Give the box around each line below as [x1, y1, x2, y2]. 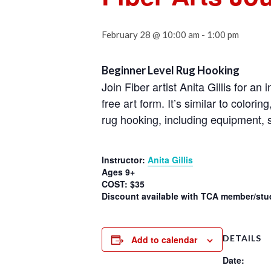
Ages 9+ [102, 165, 135, 178]
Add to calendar [131, 233, 197, 246]
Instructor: [102, 153, 148, 166]
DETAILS [223, 233, 261, 243]
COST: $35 [102, 177, 145, 190]
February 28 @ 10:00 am [102, 28, 200, 40]
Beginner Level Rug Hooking [102, 63, 240, 77]
